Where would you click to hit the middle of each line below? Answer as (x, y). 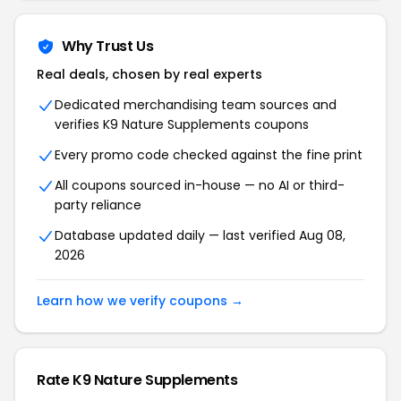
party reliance (98, 205)
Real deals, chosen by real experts (149, 74)
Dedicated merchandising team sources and (196, 105)
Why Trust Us (108, 46)
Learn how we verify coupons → (140, 301)
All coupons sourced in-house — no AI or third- (200, 185)
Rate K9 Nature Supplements (137, 380)
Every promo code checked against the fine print (209, 155)
